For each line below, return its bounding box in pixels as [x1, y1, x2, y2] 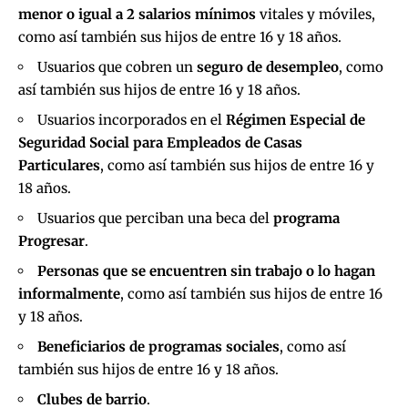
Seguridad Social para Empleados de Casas [18, 133, 302, 151]
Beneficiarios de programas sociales [37, 337, 280, 355]
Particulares [18, 156, 100, 174]
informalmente [18, 284, 120, 302]
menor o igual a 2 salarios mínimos [18, 5, 256, 23]
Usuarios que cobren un [37, 57, 197, 76]
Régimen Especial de [226, 110, 365, 128]
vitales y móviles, [256, 5, 375, 23]
